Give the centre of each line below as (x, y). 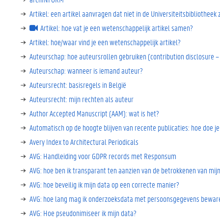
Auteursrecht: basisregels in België (78, 85)
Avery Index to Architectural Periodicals (84, 142)
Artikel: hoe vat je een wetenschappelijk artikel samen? (117, 28)
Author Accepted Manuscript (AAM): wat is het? (94, 113)
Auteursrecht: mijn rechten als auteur (82, 99)
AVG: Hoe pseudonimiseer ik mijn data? (83, 213)
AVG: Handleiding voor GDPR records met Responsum (103, 156)
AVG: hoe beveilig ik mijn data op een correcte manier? (104, 184)
